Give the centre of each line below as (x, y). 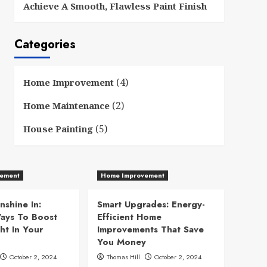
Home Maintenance (66, 105)
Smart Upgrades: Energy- (151, 204)
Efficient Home (129, 217)
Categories (45, 44)
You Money (122, 242)
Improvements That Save (150, 229)
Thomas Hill (123, 257)
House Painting (58, 128)
